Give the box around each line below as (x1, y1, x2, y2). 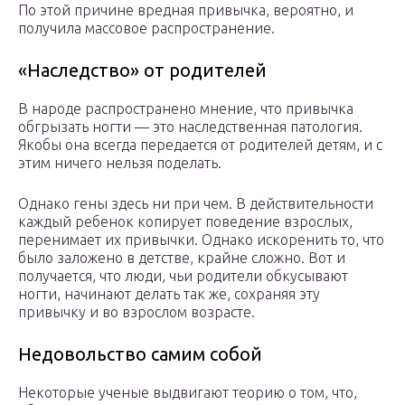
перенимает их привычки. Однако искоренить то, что (18, 231, 384, 249)
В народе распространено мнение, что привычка (18, 100, 353, 118)
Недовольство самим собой (18, 344, 262, 365)
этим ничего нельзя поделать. (18, 155, 221, 172)
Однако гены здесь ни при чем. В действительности (18, 195, 373, 212)
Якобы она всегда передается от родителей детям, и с (18, 137, 382, 154)
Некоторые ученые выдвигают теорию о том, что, (18, 384, 357, 401)
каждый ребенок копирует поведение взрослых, (18, 213, 353, 231)
